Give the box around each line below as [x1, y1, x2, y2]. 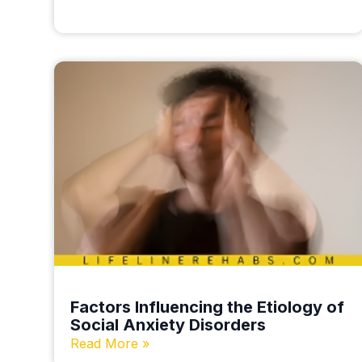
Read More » [70, 335, 150, 352]
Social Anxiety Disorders [70, 315, 267, 335]
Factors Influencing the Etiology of [70, 297, 345, 318]
